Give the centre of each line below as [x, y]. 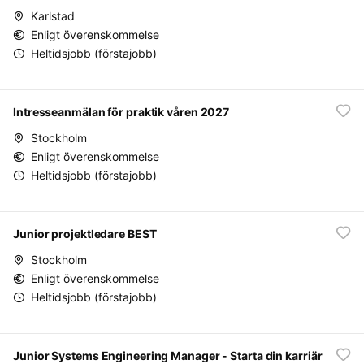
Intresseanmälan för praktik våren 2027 [121, 112]
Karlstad [53, 16]
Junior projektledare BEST [85, 234]
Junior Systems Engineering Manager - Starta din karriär [168, 355]
